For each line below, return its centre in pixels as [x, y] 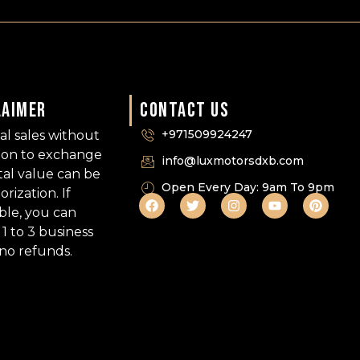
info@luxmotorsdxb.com [233, 161]
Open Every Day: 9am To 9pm [248, 188]
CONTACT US [185, 111]
